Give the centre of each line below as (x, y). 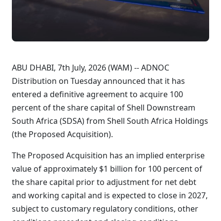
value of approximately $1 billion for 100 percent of (107, 169)
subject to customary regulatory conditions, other (105, 209)
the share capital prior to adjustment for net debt (104, 182)
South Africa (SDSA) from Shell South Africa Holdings (110, 121)
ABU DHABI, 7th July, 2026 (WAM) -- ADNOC (91, 68)
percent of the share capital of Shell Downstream (104, 108)
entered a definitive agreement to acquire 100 (97, 94)
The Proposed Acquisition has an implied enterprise (108, 155)
